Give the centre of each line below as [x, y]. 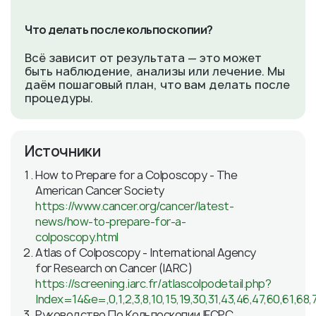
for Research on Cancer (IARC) [114, 268]
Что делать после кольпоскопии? [119, 30]
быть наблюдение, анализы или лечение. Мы [155, 71]
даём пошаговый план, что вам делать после [157, 85]
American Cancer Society [100, 190]
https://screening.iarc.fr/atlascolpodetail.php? [153, 284]
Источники [63, 151]
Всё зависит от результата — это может [143, 58]
